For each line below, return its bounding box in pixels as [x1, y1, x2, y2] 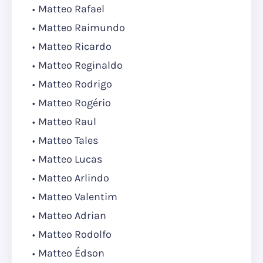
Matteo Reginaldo [38, 59, 123, 72]
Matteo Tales [38, 134, 98, 147]
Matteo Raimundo [38, 21, 125, 35]
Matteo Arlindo [38, 171, 112, 185]
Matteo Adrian [38, 209, 106, 222]
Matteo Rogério [38, 96, 111, 110]
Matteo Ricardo [38, 40, 112, 53]
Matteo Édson [38, 247, 104, 260]
